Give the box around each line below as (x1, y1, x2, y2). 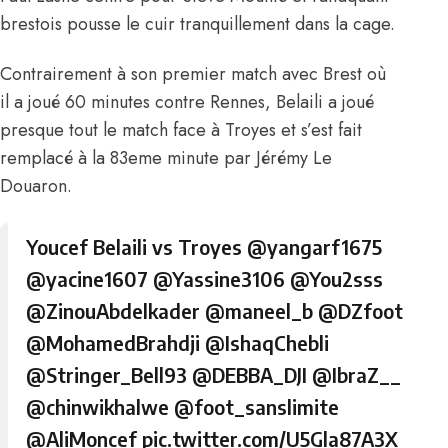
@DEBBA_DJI (192, 361, 308, 387)
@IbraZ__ (312, 361, 402, 387)
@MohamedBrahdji (26, 329, 201, 355)
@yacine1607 (26, 265, 149, 291)
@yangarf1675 (247, 233, 383, 259)
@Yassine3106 (153, 265, 286, 291)
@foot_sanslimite (174, 393, 340, 419)
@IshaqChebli (205, 329, 330, 355)
